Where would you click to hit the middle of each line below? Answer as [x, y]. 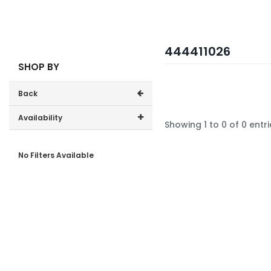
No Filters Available [56, 155]
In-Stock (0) [59, 142]
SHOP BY [39, 67]
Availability [40, 118]
